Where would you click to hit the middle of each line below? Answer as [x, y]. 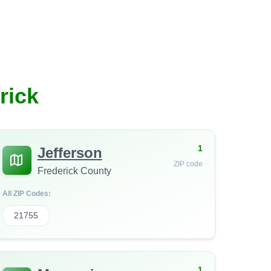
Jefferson [70, 153]
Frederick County [74, 171]
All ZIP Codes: [26, 194]
